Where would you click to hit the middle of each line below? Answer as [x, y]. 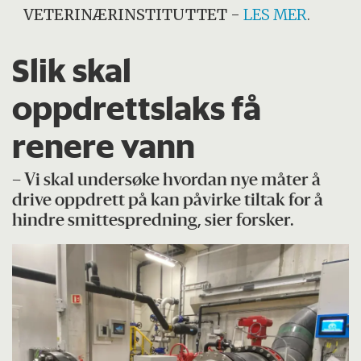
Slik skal [72, 70]
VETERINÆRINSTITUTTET [126, 15]
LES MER [276, 15]
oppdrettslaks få [137, 108]
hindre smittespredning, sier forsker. [154, 222]
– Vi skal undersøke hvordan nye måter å [167, 181]
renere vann [104, 145]
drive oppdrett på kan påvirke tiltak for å [168, 201]
